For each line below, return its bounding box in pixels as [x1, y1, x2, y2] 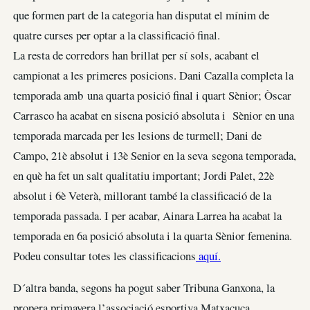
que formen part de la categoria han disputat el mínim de [13, 7, 269, 24]
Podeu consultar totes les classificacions [13, 248, 196, 264]
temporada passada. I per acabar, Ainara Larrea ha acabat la [13, 208, 282, 224]
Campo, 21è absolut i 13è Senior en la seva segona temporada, [13, 147, 296, 164]
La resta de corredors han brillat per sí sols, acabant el [13, 47, 259, 64]
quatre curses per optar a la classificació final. [13, 27, 220, 44]
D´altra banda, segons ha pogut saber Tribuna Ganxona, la [13, 279, 275, 295]
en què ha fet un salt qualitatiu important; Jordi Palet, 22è [13, 167, 274, 184]
